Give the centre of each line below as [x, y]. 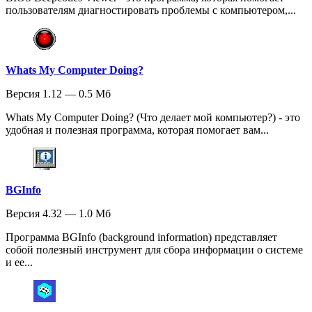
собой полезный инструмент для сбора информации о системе [154, 249]
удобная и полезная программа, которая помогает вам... [137, 130]
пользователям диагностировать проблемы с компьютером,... [151, 10]
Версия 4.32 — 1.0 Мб [58, 213]
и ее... [19, 262]
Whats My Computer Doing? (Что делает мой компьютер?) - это [153, 117]
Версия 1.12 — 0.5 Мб [58, 93]
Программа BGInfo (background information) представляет [141, 237]
